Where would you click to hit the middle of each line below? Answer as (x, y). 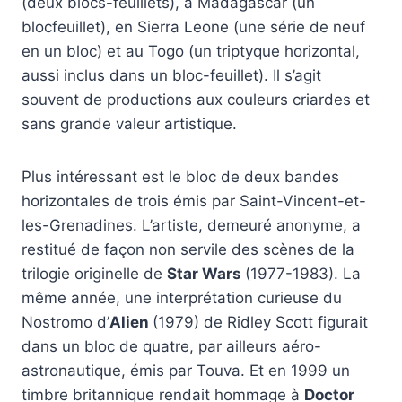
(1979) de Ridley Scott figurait (260, 323)
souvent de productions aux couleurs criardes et (196, 100)
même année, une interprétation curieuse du (182, 298)
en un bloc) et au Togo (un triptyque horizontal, (191, 52)
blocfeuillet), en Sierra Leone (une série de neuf (193, 27)
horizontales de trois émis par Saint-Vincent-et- (194, 201)
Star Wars (206, 274)
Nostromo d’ (66, 323)
